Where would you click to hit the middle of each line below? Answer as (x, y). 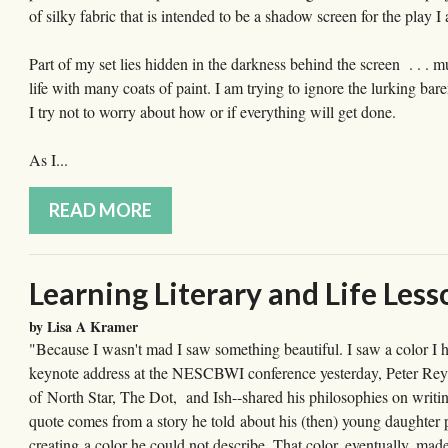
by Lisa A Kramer (83, 327)
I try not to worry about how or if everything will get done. (212, 112)
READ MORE (100, 210)
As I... (48, 160)
